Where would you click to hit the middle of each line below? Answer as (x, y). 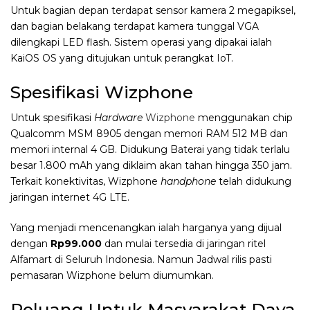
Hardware (118, 118)
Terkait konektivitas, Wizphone (85, 182)
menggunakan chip (244, 118)
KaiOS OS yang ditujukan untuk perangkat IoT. (122, 58)
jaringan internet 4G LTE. (70, 198)
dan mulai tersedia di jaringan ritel (185, 244)
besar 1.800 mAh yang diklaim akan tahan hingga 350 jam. (151, 166)
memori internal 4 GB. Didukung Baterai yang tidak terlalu (150, 150)
